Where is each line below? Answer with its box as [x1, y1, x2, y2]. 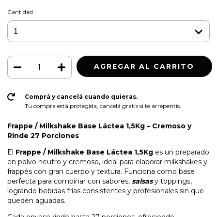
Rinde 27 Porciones [7, 131, 79, 140]
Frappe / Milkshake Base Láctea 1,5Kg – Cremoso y [7, 122, 191, 131]
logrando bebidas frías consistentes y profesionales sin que [7, 186, 204, 196]
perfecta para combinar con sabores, [7, 177, 132, 186]
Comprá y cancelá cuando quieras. [24, 93, 138, 101]
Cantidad [7, 8, 33, 16]
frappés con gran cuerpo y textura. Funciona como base [7, 167, 195, 176]
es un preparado [153, 148, 209, 157]
